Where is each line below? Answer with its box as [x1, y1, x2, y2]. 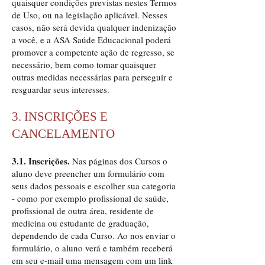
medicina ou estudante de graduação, [12, 217, 149, 229]
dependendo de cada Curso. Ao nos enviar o [12, 230, 176, 241]
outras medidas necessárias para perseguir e [12, 71, 173, 83]
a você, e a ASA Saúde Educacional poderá [12, 34, 171, 46]
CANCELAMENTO [12, 127, 115, 141]
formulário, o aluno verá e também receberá [12, 242, 173, 254]
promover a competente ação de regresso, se [12, 46, 174, 58]
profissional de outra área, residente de [12, 205, 154, 216]
